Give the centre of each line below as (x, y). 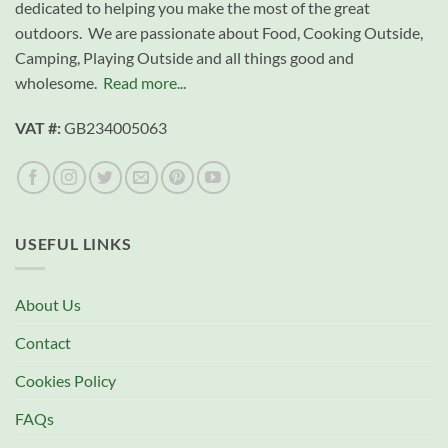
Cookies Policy (65, 380)
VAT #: (38, 128)
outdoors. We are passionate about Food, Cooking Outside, (219, 32)
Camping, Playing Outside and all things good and (184, 57)
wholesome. (59, 82)
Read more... (144, 82)
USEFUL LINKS (73, 244)
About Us (48, 304)
